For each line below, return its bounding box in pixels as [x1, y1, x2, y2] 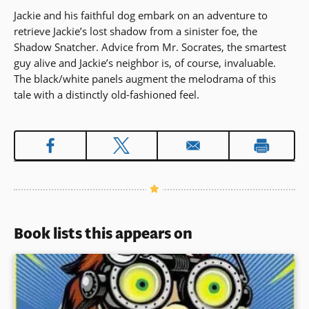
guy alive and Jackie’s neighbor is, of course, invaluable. [14, 56, 276, 70]
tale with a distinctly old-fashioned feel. [14, 88, 199, 102]
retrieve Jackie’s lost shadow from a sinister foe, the [14, 24, 257, 39]
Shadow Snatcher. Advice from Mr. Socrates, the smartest [14, 40, 286, 54]
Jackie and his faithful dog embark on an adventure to [14, 8, 268, 23]
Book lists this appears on [14, 223, 192, 245]
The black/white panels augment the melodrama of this [14, 72, 276, 86]
